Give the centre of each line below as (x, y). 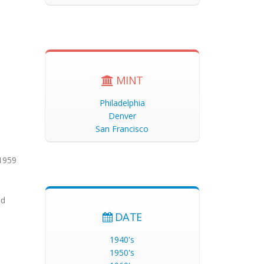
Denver (122, 116)
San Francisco (122, 129)
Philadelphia (122, 103)
